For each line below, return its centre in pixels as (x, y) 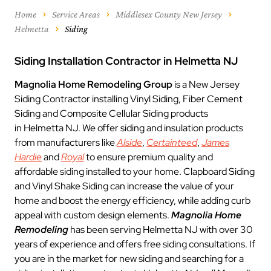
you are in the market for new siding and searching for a (129, 259)
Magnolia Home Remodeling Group (94, 84)
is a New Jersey (207, 84)
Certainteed (172, 142)
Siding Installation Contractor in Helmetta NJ (126, 61)
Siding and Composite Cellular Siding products (111, 113)
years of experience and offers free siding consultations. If (135, 244)
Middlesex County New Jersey (169, 14)
